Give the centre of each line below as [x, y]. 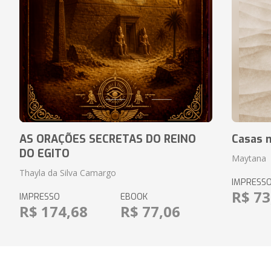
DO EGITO [44, 154]
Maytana [249, 158]
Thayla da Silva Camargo [67, 173]
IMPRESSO [39, 197]
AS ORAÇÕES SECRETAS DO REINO [107, 139]
